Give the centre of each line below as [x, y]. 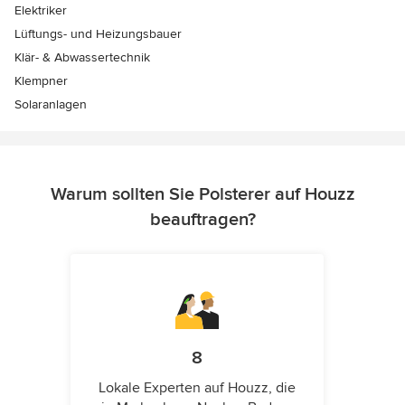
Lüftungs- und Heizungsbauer [98, 34]
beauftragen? [202, 220]
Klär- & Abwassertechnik [82, 58]
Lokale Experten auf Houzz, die [197, 388]
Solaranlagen [51, 105]
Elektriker [41, 11]
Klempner [41, 81]
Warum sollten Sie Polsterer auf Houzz [202, 195]
